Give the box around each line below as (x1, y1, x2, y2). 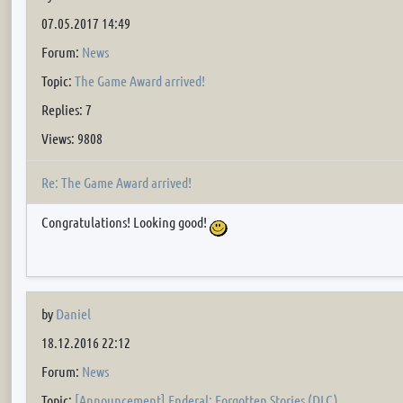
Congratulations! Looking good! (41, 213, 210, 230)
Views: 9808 (41, 130, 103, 147)
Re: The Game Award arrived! (41, 173, 192, 191)
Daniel (56, 305, 91, 322)
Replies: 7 (41, 101, 92, 118)
